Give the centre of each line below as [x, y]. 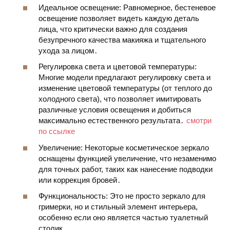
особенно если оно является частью [104, 218]
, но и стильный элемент [115, 207]
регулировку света [171, 78]
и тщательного [179, 40]
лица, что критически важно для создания [113, 29]
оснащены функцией [76, 158]
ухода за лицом [66, 50]
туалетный [189, 218]
